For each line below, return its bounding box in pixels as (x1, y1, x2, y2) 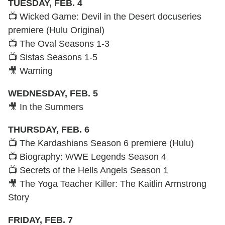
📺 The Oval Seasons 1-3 (8, 38, 109, 49)
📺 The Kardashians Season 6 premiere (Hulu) (8, 138, 194, 148)
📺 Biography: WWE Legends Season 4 (8, 151, 166, 162)
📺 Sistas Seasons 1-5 (8, 52, 97, 62)
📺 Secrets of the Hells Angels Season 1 (8, 165, 168, 175)
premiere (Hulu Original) (8, 25, 104, 35)
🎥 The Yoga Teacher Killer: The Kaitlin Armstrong (8, 178, 206, 189)
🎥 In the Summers (8, 101, 83, 112)
